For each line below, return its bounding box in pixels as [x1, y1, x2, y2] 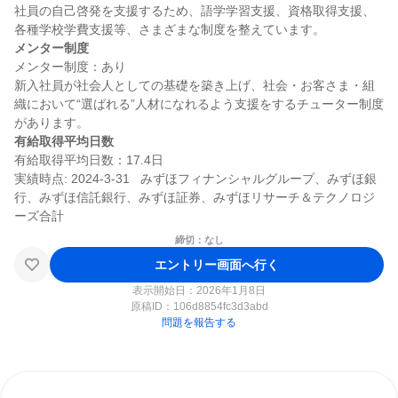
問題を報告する [162, 316, 236, 329]
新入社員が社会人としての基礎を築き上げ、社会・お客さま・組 [14, 78, 375, 92]
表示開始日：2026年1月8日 [132, 284, 266, 297]
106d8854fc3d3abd [172, 300, 268, 313]
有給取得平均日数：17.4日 [14, 153, 163, 167]
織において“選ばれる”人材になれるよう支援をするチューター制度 [14, 97, 384, 111]
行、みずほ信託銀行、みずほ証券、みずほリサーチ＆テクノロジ [14, 190, 375, 204]
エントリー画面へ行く [155, 257, 279, 272]
